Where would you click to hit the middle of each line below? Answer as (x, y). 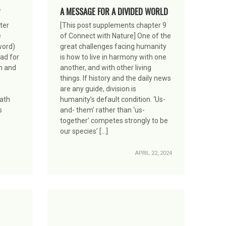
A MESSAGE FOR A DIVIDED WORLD (114, 12)
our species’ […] (84, 131)
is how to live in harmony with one (113, 57)
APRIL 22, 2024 (153, 153)
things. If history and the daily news (115, 78)
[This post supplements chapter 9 (113, 25)
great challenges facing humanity (113, 47)
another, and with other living (105, 68)
